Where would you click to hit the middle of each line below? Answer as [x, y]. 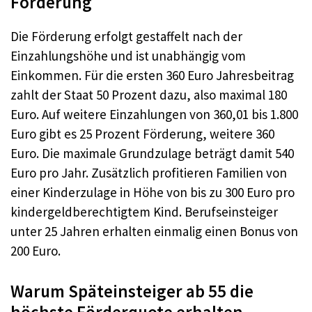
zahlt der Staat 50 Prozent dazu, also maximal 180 [149, 95]
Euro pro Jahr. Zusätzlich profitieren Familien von [149, 173]
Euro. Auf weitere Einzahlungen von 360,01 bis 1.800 [154, 114]
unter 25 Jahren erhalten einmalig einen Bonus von [154, 231]
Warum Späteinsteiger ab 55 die [132, 291]
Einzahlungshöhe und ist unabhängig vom [128, 56]
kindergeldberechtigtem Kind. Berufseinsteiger [144, 212]
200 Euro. [36, 251]
